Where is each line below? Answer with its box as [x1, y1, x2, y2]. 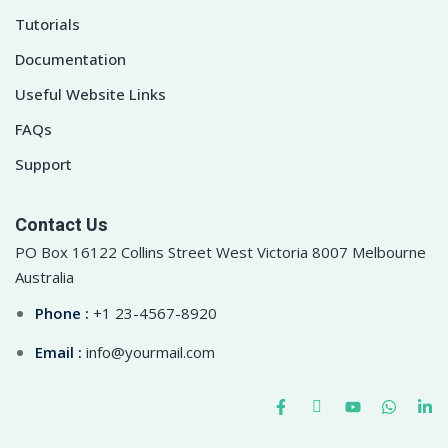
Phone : [35, 302, 93, 323]
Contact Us [15, 211, 108, 239]
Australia [15, 266, 74, 287]
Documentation [15, 48, 126, 69]
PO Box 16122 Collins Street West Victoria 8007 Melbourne [15, 241, 426, 262]
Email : [35, 342, 86, 363]
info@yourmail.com [86, 342, 215, 363]
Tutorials [15, 13, 80, 34]
